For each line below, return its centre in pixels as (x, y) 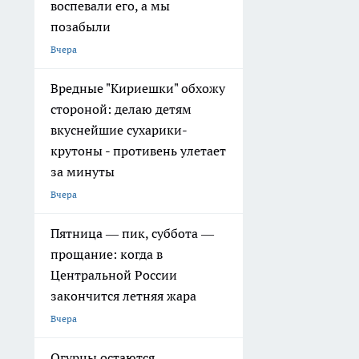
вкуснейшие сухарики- (119, 129)
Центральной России (114, 274)
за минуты (83, 171)
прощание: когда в (107, 254)
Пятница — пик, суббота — (132, 233)
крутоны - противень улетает (138, 150)
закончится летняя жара (123, 295)
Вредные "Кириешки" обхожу (138, 88)
